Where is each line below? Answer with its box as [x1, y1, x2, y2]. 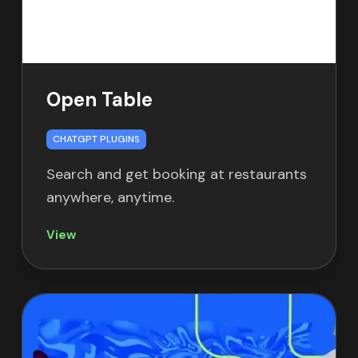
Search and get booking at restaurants [46, 164, 307, 184]
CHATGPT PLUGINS [52, 132, 140, 145]
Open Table [46, 86, 153, 112]
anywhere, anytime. [46, 187, 174, 207]
